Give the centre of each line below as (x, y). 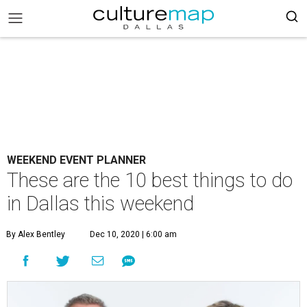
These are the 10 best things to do (150, 180)
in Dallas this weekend (100, 204)
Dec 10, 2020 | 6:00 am (133, 234)
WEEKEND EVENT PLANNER (76, 160)
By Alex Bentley (36, 234)
